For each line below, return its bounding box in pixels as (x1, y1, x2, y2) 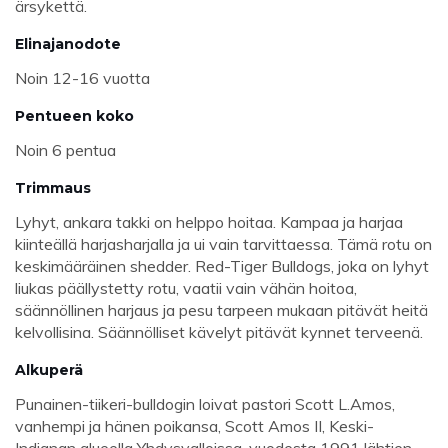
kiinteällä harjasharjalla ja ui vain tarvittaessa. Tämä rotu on (15, 234, 432, 255)
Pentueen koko (15, 107, 134, 126)
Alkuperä (15, 361, 83, 380)
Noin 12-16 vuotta (15, 68, 150, 89)
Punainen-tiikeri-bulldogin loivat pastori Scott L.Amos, (15, 394, 395, 415)
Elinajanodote (15, 35, 121, 54)
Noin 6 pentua (15, 140, 116, 161)
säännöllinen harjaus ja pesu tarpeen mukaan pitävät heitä (15, 300, 428, 321)
